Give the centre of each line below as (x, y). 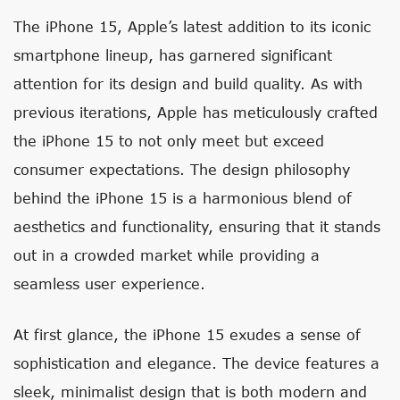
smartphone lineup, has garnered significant (173, 55)
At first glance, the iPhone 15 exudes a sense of (187, 334)
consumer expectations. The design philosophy (182, 169)
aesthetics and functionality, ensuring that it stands (197, 226)
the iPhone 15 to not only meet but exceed (169, 141)
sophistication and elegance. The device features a (196, 363)
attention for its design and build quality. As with (188, 83)
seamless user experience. (109, 283)
